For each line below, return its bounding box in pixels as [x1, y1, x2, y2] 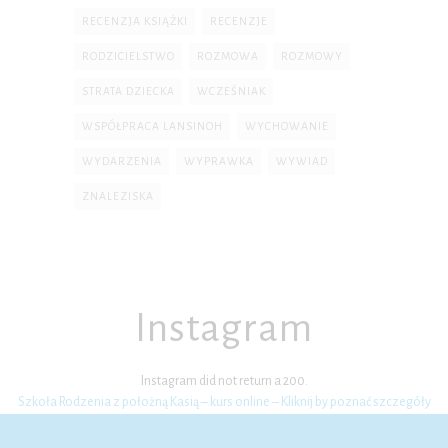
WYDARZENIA [82, 154, 162, 167]
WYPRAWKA [184, 154, 254, 167]
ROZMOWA [197, 49, 259, 62]
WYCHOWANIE [245, 119, 329, 132]
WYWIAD [276, 154, 328, 167]
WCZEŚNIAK [197, 84, 266, 97]
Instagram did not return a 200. [140, 373, 308, 388]
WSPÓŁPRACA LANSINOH [82, 119, 223, 132]
